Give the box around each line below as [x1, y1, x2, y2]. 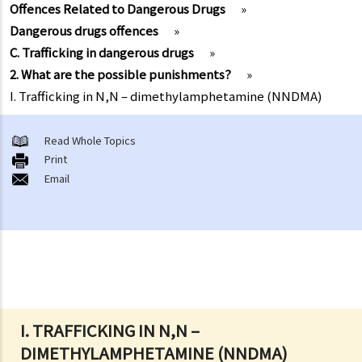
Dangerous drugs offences [10, 21, 158, 39]
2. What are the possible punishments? [10, 65, 231, 82]
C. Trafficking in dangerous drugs [10, 43, 194, 61]
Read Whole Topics [44, 132, 136, 148]
